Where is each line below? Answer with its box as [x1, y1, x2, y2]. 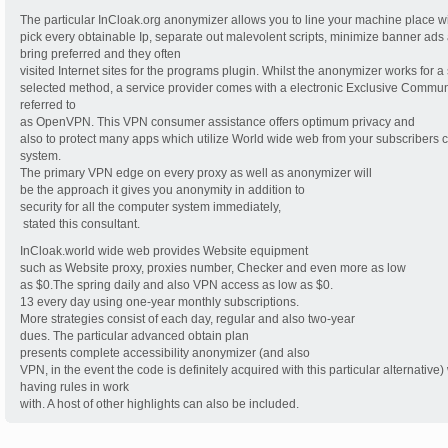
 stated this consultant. [20, 217, 140, 231]
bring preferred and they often [20, 47, 181, 61]
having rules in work [20, 380, 129, 394]
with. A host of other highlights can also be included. [20, 397, 299, 411]
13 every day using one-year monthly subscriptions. [20, 295, 299, 309]
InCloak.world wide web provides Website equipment [20, 244, 308, 258]
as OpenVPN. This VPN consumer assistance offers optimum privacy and [20, 115, 415, 129]
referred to [20, 98, 76, 112]
